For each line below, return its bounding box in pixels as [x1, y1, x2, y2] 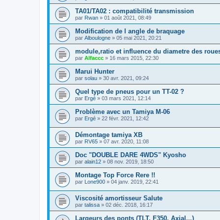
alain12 [84, 158, 101, 165]
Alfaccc [84, 55, 104, 61]
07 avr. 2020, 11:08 [104, 138, 149, 144]
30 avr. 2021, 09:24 [103, 75, 149, 82]
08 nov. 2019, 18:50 [107, 158, 154, 165]
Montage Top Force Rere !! [75, 171, 155, 179]
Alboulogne [84, 35, 110, 41]
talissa [84, 201, 100, 208]
